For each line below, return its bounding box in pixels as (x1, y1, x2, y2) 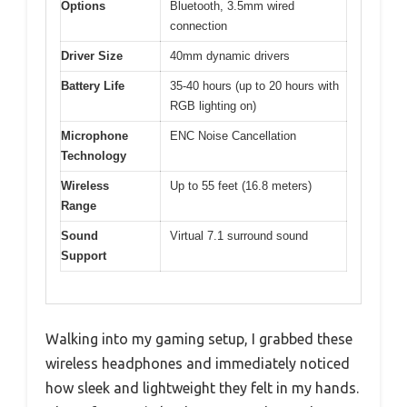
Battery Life (61, 79, 124, 94)
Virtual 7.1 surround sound (170, 229, 308, 243)
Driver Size (61, 49, 123, 64)
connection (170, 19, 227, 34)
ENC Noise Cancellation (170, 129, 296, 144)
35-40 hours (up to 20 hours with (170, 79, 339, 94)
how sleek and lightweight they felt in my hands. (45, 379, 359, 396)
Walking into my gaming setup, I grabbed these (45, 330, 352, 347)
